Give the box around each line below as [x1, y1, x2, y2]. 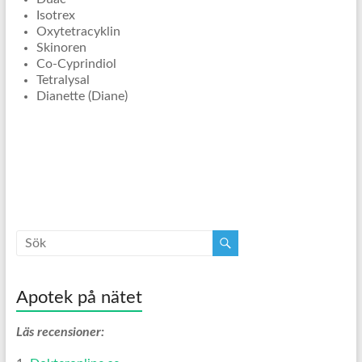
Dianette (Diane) [36, 90, 128, 103]
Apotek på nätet [15, 288, 142, 307]
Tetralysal [36, 74, 90, 87]
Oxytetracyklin [36, 25, 120, 39]
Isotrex [36, 9, 75, 23]
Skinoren [36, 41, 86, 55]
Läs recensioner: [15, 326, 104, 339]
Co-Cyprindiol [36, 57, 116, 71]
